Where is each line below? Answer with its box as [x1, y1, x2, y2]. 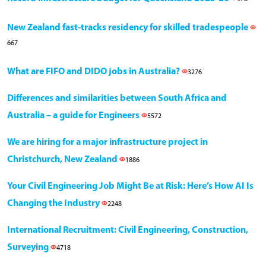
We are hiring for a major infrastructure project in [7, 137, 208, 147]
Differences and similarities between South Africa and [7, 93, 227, 103]
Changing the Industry [7, 198, 102, 208]
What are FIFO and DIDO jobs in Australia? [7, 66, 182, 77]
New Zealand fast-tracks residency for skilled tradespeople [7, 23, 250, 33]
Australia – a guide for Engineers [7, 110, 141, 121]
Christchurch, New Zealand [7, 154, 119, 164]
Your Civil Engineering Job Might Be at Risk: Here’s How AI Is [7, 181, 254, 191]
